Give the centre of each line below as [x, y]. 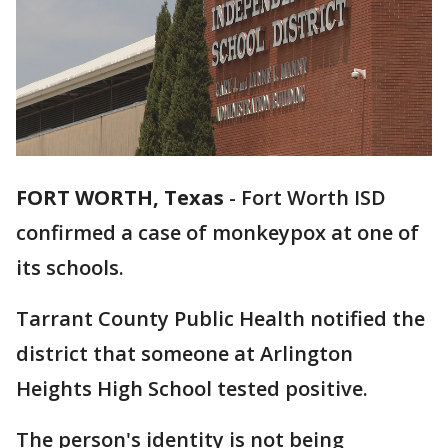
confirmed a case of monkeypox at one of [217, 233]
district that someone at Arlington [184, 354]
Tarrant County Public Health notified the [220, 319]
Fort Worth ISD [313, 198]
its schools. [72, 268]
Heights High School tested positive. [194, 389]
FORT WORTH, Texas [120, 198]
